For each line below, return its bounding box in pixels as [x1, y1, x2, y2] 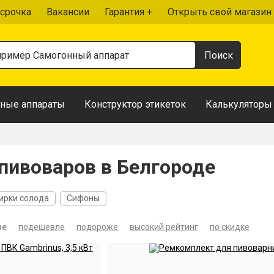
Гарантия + [105, 6, 152, 18]
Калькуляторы [206, 98, 272, 110]
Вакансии [46, 6, 89, 18]
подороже [76, 222, 118, 232]
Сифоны [67, 193, 100, 203]
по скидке [210, 222, 250, 232]
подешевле [18, 222, 65, 232]
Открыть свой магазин [168, 6, 272, 18]
